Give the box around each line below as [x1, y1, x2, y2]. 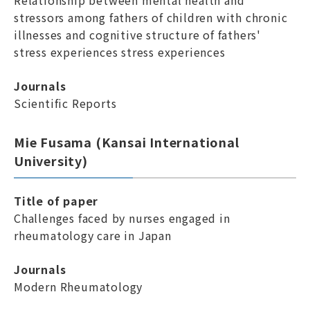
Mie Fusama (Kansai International [14, 133, 239, 151]
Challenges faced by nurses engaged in [14, 210, 230, 226]
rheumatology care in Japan [14, 227, 172, 244]
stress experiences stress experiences [14, 44, 226, 60]
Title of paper [14, 192, 99, 209]
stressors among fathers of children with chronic [14, 9, 288, 26]
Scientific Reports [14, 95, 117, 111]
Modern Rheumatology [14, 278, 143, 295]
